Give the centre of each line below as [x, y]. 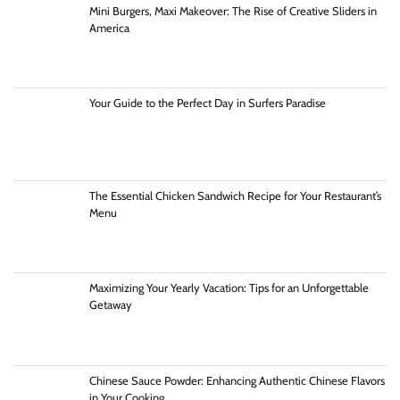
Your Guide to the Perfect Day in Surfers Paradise [208, 104]
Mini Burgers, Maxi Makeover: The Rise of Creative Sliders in [233, 11]
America [109, 28]
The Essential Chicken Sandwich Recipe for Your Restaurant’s [235, 196]
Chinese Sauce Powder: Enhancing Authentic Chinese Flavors [237, 381]
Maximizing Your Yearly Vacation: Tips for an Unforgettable [229, 288]
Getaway [110, 305]
